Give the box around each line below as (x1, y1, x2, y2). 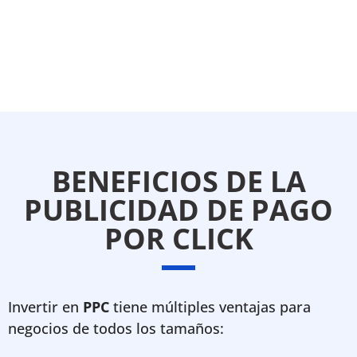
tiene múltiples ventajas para (109, 297, 311, 316)
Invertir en (8, 297, 83, 316)
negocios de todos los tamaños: (8, 319, 224, 338)
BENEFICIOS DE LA (51, 162, 306, 201)
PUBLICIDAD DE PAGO (24, 190, 333, 229)
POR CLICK (104, 219, 253, 258)
